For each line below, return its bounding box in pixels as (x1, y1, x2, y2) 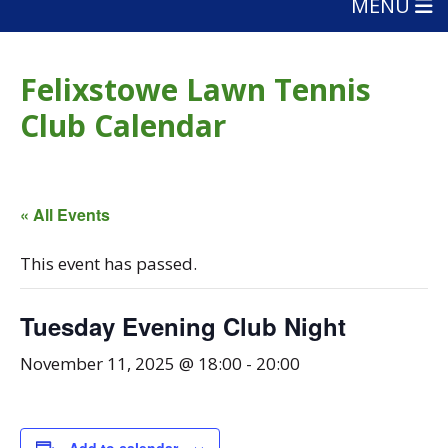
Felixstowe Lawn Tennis (20, 69, 371, 110)
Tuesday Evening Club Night (20, 309, 346, 343)
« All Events (20, 203, 110, 226)
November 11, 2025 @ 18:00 (20, 352, 242, 375)
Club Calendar (20, 105, 226, 146)
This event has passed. (20, 252, 197, 275)
